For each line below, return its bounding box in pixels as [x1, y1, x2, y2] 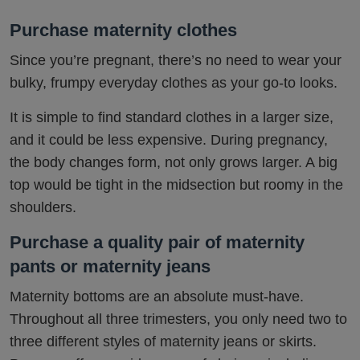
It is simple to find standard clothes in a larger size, [10, 109, 333, 126]
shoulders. [10, 199, 76, 216]
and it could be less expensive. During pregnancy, [10, 132, 328, 149]
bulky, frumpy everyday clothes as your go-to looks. [10, 75, 337, 92]
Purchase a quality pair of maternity [10, 232, 305, 253]
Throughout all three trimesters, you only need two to [10, 311, 347, 328]
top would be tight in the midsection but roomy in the [10, 177, 343, 194]
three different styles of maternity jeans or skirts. [10, 333, 317, 350]
